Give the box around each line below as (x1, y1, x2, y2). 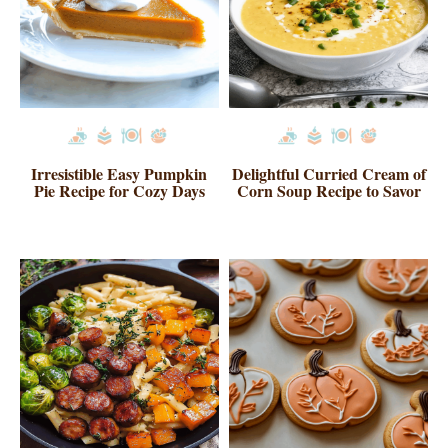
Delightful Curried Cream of (231, 161, 426, 185)
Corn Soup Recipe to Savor (236, 178, 421, 202)
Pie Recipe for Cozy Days (33, 178, 205, 202)
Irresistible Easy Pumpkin (31, 161, 208, 185)
